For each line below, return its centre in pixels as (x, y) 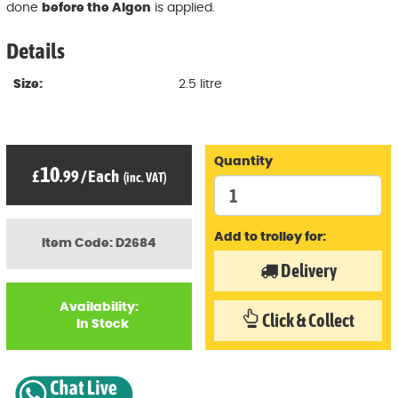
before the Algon (96, 8)
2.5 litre (200, 85)
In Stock (102, 325)
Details (36, 51)
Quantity (243, 162)
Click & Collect (307, 321)
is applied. (183, 8)
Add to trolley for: (270, 238)
